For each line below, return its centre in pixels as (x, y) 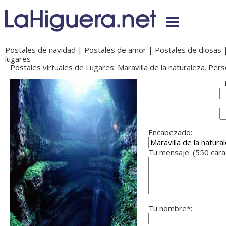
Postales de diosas (188, 50)
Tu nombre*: (170, 209)
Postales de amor (115, 50)
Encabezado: (170, 132)
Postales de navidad (40, 50)
